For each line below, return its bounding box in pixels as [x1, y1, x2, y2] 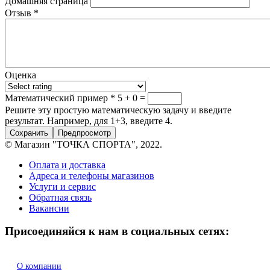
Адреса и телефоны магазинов [29, 170, 154, 181]
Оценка [5, 69, 36, 80]
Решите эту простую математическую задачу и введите [5, 104, 231, 115]
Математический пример [5, 92, 110, 103]
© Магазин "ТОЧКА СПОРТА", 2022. [5, 139, 162, 149]
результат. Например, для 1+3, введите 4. [5, 115, 172, 126]
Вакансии [29, 202, 69, 213]
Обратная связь [29, 192, 92, 202]
